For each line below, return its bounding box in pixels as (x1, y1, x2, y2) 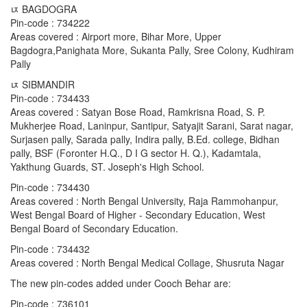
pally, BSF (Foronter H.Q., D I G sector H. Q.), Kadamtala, (10, 146, 261, 160)
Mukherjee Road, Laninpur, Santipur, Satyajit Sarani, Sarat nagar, (10, 119, 293, 133)
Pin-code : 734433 (10, 91, 90, 106)
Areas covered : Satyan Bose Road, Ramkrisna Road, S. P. (10, 105, 265, 119)
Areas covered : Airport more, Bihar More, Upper (10, 29, 221, 44)
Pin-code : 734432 (10, 242, 90, 256)
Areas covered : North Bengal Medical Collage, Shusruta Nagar (10, 256, 284, 270)
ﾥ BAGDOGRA (10, 2, 77, 16)
